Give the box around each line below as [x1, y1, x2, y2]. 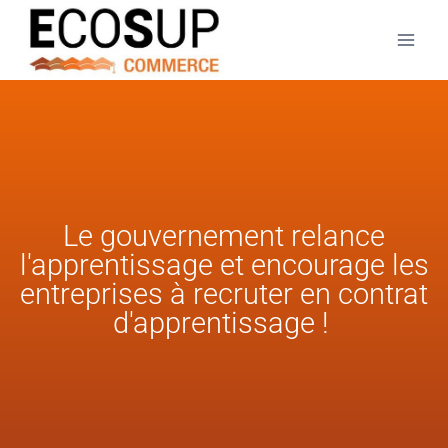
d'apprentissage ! [112, 306, 336, 340]
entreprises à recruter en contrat [20, 277, 428, 311]
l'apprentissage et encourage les [19, 248, 429, 282]
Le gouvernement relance [63, 219, 385, 253]
